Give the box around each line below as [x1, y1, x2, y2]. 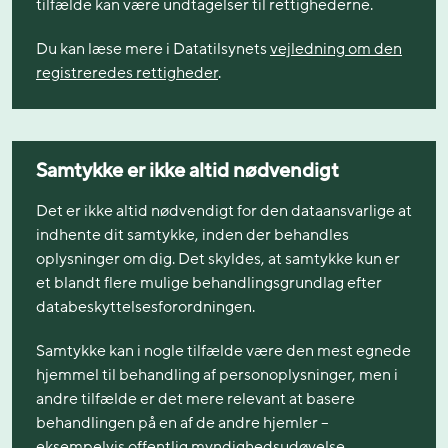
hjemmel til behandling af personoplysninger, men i [36, 363, 398, 386]
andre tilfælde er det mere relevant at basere [36, 387, 355, 410]
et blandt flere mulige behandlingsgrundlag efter [36, 271, 382, 294]
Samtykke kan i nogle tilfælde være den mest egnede [36, 339, 411, 362]
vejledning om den [270, 38, 402, 61]
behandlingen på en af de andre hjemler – [36, 411, 329, 434]
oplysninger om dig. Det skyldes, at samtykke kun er [36, 247, 400, 270]
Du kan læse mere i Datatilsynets [36, 38, 270, 61]
